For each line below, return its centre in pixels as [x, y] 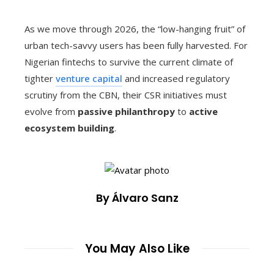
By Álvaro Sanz [137, 198]
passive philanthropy [126, 112]
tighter [40, 79]
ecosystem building [69, 128]
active [203, 112]
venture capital [89, 79]
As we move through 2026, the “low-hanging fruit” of [135, 29]
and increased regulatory [176, 79]
